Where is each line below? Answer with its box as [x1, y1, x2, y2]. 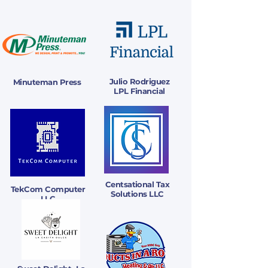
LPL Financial [114, 86, 165, 96]
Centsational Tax [105, 179, 170, 189]
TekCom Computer [10, 184, 86, 194]
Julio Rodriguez [109, 77, 170, 86]
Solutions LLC [111, 189, 164, 199]
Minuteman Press [13, 77, 81, 87]
